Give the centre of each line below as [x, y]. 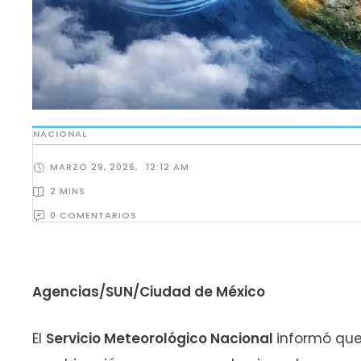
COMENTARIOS [98, 216]
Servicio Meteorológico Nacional [161, 338]
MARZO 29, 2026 [93, 167]
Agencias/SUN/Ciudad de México [149, 292]
